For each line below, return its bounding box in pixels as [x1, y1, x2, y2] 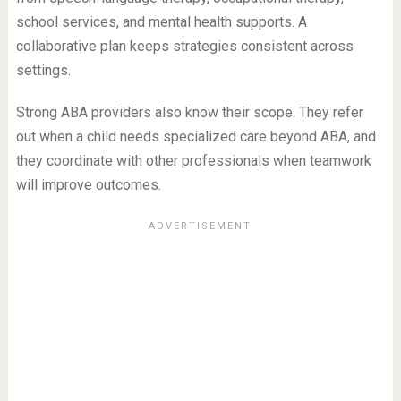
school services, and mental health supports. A [15, 13, 307, 31]
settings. [15, 62, 71, 80]
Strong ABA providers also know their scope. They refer [15, 104, 363, 122]
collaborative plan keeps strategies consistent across [15, 38, 354, 55]
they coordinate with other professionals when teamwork [15, 152, 371, 170]
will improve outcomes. [15, 176, 161, 194]
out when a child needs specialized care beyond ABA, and [15, 128, 376, 146]
